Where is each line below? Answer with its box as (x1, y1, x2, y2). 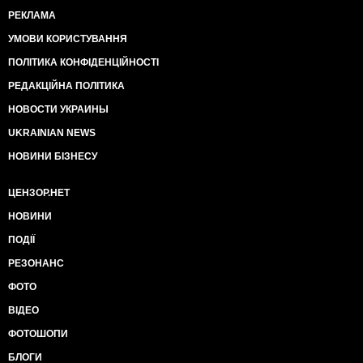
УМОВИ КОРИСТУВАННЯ (8, 33, 127, 45)
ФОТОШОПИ (8, 328, 68, 340)
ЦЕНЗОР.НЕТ (8, 187, 70, 199)
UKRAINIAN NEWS (8, 127, 96, 139)
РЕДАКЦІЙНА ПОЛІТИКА (8, 80, 125, 92)
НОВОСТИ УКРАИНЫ (8, 104, 109, 115)
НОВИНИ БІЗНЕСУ (8, 151, 97, 162)
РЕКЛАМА (8, 10, 56, 21)
